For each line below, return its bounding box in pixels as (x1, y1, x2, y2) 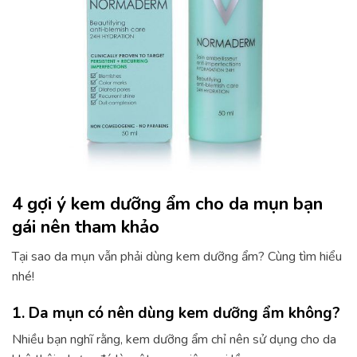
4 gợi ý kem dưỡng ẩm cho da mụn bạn (12, 190, 323, 216)
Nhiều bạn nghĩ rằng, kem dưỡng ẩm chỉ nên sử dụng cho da (12, 331, 336, 349)
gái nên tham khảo (12, 214, 159, 239)
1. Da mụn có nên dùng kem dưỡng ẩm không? (12, 302, 340, 324)
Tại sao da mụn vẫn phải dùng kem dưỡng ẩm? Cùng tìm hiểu (12, 247, 342, 265)
